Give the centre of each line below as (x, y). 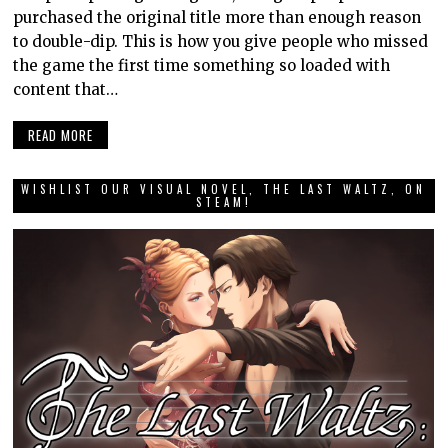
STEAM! (223, 202)
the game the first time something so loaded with (202, 65)
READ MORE (61, 135)
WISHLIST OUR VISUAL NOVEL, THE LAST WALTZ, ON (224, 189)
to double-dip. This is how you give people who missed (221, 41)
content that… (66, 89)
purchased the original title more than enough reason (217, 17)
